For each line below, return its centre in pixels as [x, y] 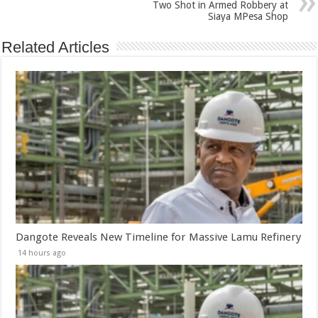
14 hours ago [42, 253]
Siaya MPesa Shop [248, 17]
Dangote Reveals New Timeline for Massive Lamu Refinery [159, 237]
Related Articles [56, 48]
